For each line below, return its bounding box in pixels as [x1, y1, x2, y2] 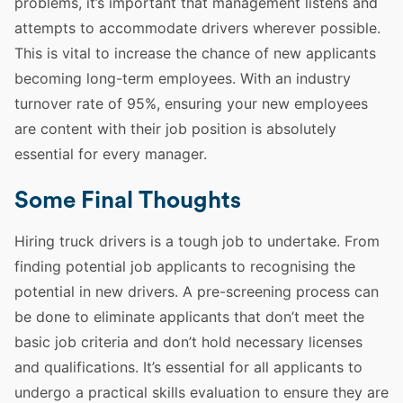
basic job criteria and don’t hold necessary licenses [14, 333, 363, 351]
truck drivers [59, 232, 146, 250]
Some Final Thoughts [14, 189, 241, 212]
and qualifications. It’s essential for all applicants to [14, 358, 363, 376]
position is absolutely [187, 120, 336, 138]
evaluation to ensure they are [185, 383, 389, 401]
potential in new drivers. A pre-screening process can [14, 282, 379, 300]
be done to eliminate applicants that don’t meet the [14, 308, 364, 326]
